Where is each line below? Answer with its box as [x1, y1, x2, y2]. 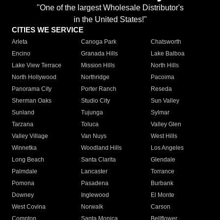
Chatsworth [150, 38, 181, 46]
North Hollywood [12, 74, 56, 81]
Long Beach [12, 156, 44, 164]
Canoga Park [81, 38, 117, 46]
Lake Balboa [150, 50, 185, 57]
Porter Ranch [81, 85, 117, 93]
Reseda [150, 85, 172, 93]
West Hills [150, 133, 177, 140]
